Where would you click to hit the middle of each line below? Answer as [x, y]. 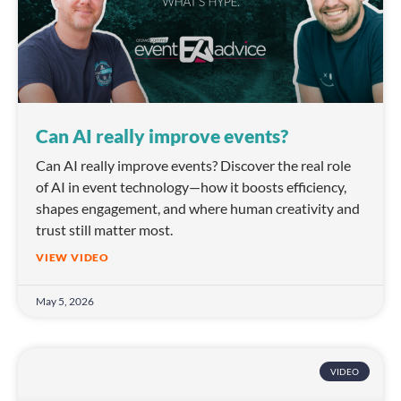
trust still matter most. [104, 230]
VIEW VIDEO [73, 258]
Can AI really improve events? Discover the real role [193, 166]
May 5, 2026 [65, 302]
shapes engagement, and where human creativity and [198, 209]
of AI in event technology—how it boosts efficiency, [191, 187]
